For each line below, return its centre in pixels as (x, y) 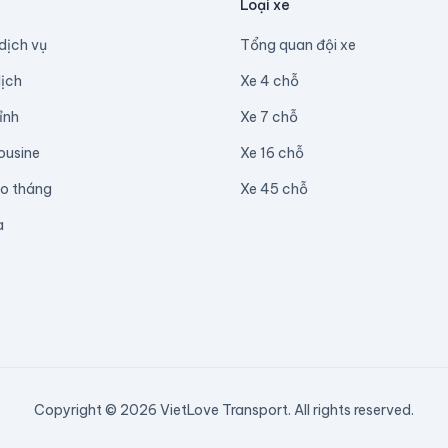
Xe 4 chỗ (269, 81)
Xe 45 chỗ (274, 189)
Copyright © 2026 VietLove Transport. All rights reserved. (224, 410)
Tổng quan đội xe (298, 45)
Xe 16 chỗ (272, 153)
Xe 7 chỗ (269, 117)
